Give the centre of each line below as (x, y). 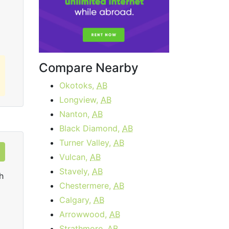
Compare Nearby (89, 68)
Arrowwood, (84, 214)
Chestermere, (86, 186)
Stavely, (76, 171)
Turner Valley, (86, 143)
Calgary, (76, 200)
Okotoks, (78, 85)
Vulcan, (75, 157)
